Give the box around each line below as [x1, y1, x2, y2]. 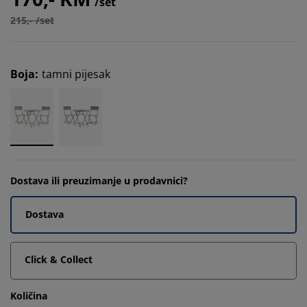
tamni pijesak [42, 66, 110, 82]
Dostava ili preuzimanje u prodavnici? [10, 174, 188, 187]
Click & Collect [25, 253, 93, 266]
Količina [10, 289, 47, 302]
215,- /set [10, 14, 54, 27]
